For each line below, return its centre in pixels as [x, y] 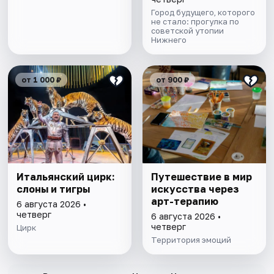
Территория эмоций [191, 240]
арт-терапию [184, 202]
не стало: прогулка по [195, 22]
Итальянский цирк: [66, 177]
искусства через [195, 189]
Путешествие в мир [201, 177]
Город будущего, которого [203, 13]
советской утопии [187, 31]
